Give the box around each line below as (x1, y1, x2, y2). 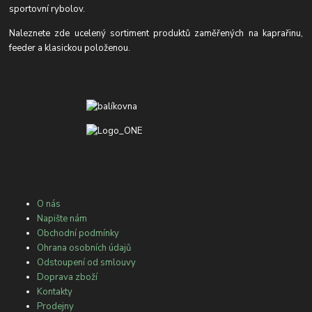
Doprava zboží (37, 270, 98, 283)
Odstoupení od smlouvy (37, 256, 136, 269)
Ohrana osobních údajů (37, 241, 132, 254)
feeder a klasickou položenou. (9, 41, 131, 54)
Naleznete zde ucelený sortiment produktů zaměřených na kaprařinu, (9, 26, 303, 40)
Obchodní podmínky (37, 226, 120, 240)
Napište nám (37, 212, 88, 225)
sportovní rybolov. (9, 2, 86, 15)
